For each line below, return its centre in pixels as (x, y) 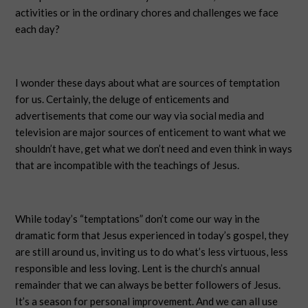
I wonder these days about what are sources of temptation (148, 82)
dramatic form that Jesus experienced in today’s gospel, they (152, 235)
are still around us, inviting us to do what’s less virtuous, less (152, 252)
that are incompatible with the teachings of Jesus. (129, 165)
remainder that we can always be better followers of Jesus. (148, 285)
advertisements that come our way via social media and (140, 115)
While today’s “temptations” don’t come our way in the (138, 219)
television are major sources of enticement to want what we (151, 132)
